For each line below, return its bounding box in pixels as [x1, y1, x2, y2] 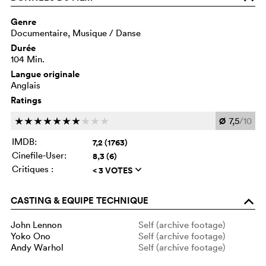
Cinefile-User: [12, 149, 66, 161]
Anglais [11, 79, 40, 91]
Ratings [11, 93, 42, 106]
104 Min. [11, 53, 45, 65]
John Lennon [11, 218, 62, 230]
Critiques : [12, 163, 53, 175]
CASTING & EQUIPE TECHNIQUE [11, 194, 148, 207]
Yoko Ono [11, 230, 50, 242]
